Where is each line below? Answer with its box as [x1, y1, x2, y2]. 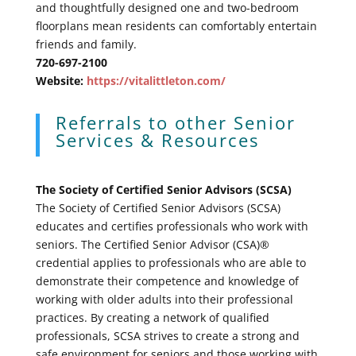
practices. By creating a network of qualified [35, 309, 269, 325]
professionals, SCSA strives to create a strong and [35, 327, 300, 343]
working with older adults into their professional [35, 291, 293, 307]
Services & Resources [55, 127, 259, 152]
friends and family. [35, 36, 137, 52]
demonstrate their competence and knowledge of [35, 273, 299, 288]
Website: [35, 72, 87, 88]
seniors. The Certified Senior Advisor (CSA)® [35, 236, 269, 252]
